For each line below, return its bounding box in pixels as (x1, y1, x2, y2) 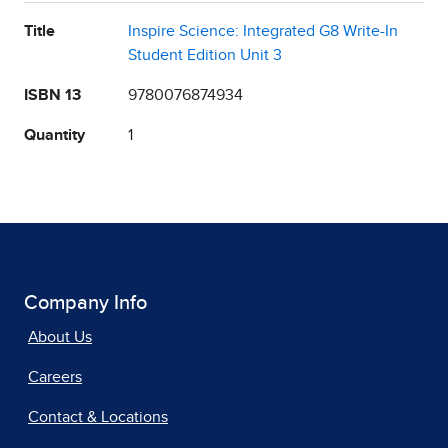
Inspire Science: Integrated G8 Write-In (128, 23, 398, 40)
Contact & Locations (28, 409, 168, 426)
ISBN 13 (24, 87, 81, 104)
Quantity (24, 127, 85, 144)
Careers (28, 369, 82, 386)
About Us (28, 329, 92, 346)
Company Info (24, 293, 147, 314)
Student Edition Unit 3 (128, 47, 282, 64)
